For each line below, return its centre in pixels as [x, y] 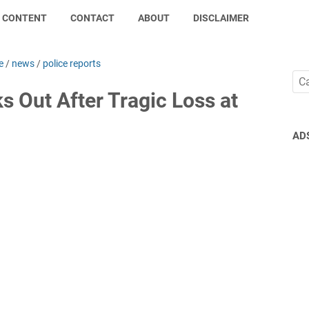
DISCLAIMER [221, 18]
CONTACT [93, 18]
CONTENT [25, 18]
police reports [72, 63]
